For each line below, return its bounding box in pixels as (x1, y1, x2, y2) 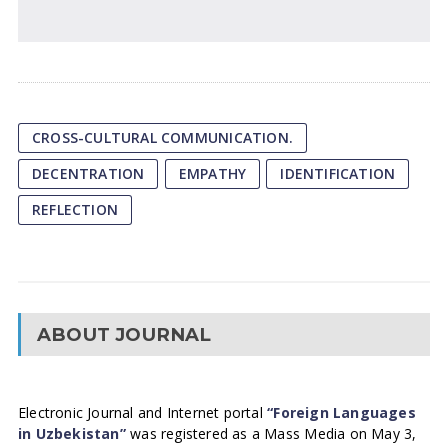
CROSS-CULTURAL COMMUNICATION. (31, 128, 294, 147)
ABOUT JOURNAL (36, 323, 212, 346)
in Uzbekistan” (17, 424, 126, 443)
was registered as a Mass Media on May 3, (125, 424, 417, 443)
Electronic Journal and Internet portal (17, 403, 268, 422)
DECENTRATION (31, 164, 145, 183)
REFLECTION (31, 200, 119, 219)
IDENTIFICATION (280, 164, 396, 183)
